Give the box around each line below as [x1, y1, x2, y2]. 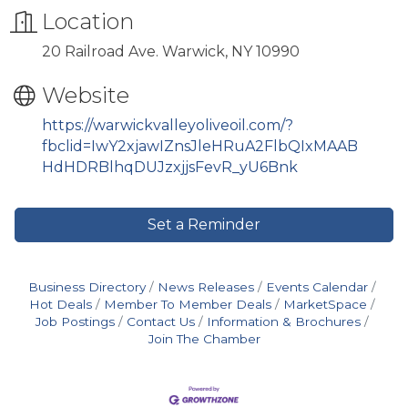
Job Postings [36, 314, 115, 329]
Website [42, 82, 129, 108]
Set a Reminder [148, 216, 260, 233]
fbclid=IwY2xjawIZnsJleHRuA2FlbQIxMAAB [42, 138, 358, 155]
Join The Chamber [148, 331, 260, 346]
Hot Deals [29, 297, 92, 311]
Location [42, 8, 134, 35]
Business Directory [28, 280, 146, 294]
